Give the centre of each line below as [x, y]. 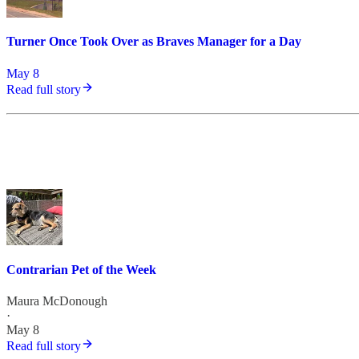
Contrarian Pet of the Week [81, 269]
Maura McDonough [57, 301]
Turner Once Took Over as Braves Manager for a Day [154, 42]
